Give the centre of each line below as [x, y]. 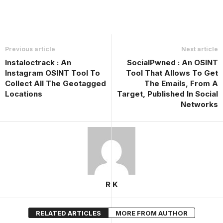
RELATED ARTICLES [68, 213]
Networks [199, 104]
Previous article [30, 49]
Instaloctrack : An [38, 62]
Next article [200, 49]
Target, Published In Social [167, 94]
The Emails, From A [181, 83]
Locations [24, 94]
